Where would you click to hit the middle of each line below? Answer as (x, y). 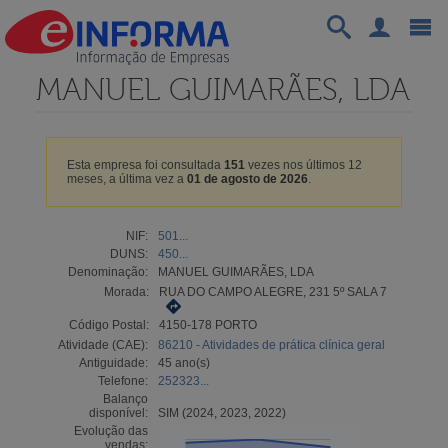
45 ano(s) (183, 362)
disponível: (118, 412)
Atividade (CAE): (102, 344)
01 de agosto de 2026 (247, 178)
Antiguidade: (113, 362)
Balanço (125, 398)
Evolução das (110, 430)
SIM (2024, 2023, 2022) (221, 412)
